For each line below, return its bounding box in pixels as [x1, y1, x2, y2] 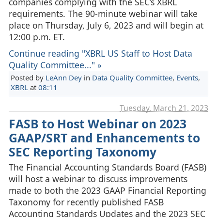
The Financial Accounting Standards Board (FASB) [8, 161, 206, 173]
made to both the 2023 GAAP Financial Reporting [8, 184, 206, 196]
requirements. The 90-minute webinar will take [8, 8, 198, 20]
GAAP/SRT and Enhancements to [8, 129, 200, 146]
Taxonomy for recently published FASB [8, 196, 164, 208]
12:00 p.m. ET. [8, 31, 65, 43]
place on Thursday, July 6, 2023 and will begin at [8, 19, 203, 31]
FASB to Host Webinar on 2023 [8, 115, 186, 132]
